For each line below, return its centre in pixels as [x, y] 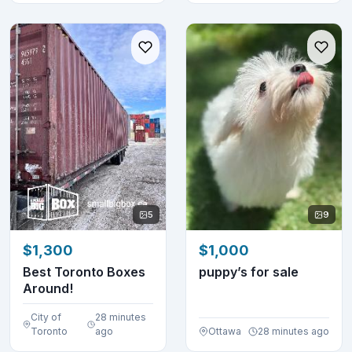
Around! [48, 289]
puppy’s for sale [275, 272]
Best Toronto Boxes [84, 272]
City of [46, 317]
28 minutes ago [293, 332]
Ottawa [225, 332]
